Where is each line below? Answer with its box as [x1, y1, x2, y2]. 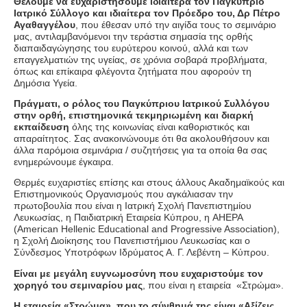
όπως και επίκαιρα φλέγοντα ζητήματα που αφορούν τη [14, 65, 251, 77]
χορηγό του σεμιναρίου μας [14, 279, 143, 291]
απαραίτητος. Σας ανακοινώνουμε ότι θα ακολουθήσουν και [14, 132, 269, 144]
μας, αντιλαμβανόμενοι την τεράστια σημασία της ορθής [14, 30, 253, 42]
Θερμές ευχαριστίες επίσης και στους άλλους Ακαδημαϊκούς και [14, 177, 284, 188]
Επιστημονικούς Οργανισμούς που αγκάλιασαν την [14, 188, 233, 200]
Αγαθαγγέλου [14, 19, 75, 30]
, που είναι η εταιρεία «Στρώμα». [143, 279, 284, 291]
